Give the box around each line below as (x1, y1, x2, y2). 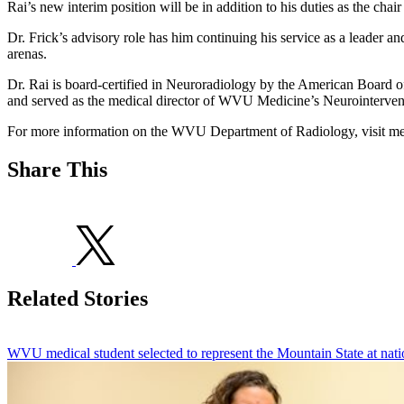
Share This (7, 158, 107, 182)
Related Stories (7, 287, 148, 311)
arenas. (7, 46, 47, 62)
